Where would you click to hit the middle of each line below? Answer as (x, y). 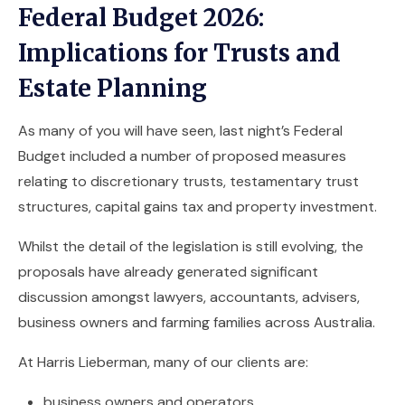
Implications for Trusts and (179, 53)
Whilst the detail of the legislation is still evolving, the (191, 246)
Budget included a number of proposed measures (182, 156)
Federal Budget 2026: (141, 18)
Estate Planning (113, 88)
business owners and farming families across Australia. (197, 322)
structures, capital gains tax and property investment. (198, 207)
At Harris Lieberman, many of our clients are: (163, 362)
